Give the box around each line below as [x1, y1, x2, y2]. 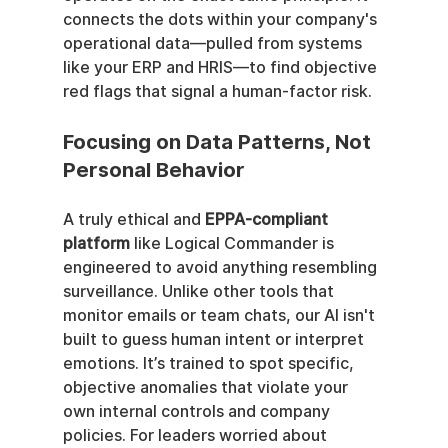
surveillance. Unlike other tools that [62, 281, 338, 301]
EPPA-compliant [204, 209, 332, 229]
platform [62, 233, 130, 253]
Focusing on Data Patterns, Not [62, 129, 376, 154]
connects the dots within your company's [62, 9, 381, 29]
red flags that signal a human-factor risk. [62, 81, 372, 101]
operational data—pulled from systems [62, 33, 366, 53]
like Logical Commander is [129, 233, 338, 253]
